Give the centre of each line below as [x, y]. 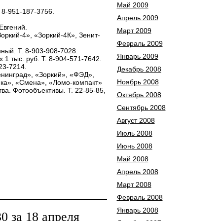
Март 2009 [134, 31]
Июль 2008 [134, 133]
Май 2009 [132, 5]
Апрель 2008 [137, 172]
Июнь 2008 [134, 146]
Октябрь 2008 [139, 95]
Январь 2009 [137, 56]
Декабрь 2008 [139, 69]
